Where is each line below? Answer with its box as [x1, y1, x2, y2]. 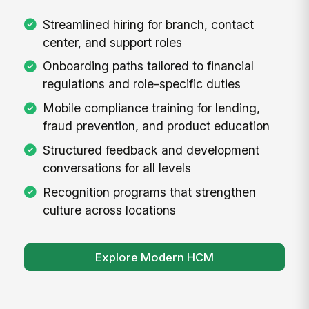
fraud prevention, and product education [42, 119, 270, 134]
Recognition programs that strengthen [42, 184, 256, 199]
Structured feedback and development [42, 143, 259, 158]
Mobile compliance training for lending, [42, 101, 260, 116]
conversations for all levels [42, 161, 191, 176]
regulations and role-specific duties [42, 77, 241, 92]
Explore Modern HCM [95, 250, 214, 264]
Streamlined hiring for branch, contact [42, 17, 254, 32]
